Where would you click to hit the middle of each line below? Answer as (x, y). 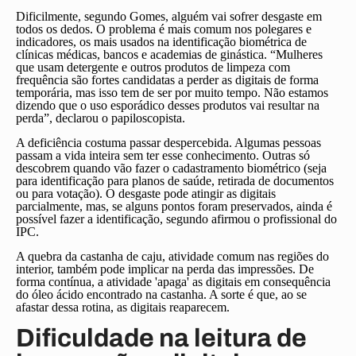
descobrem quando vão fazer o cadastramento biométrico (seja (171, 168)
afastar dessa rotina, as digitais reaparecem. (123, 307)
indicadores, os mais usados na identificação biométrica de (161, 42)
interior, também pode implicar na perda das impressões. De (165, 269)
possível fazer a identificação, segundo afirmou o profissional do (176, 219)
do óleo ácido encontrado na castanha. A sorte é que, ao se (161, 294)
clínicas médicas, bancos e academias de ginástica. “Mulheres (169, 54)
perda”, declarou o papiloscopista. (101, 118)
